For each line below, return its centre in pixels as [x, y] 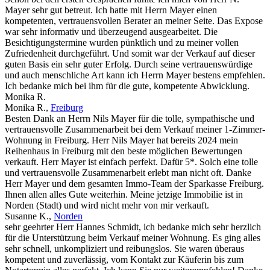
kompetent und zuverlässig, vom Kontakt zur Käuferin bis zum [124, 260]
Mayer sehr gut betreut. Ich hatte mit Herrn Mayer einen [111, 10]
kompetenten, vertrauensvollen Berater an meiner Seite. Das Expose [134, 21]
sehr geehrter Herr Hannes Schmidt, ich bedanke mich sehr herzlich [133, 227]
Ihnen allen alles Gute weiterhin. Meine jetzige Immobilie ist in [124, 195]
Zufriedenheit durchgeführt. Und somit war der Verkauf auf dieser [130, 54]
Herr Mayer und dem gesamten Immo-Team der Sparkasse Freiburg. [134, 184]
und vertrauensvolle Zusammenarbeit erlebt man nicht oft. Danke [128, 173]
